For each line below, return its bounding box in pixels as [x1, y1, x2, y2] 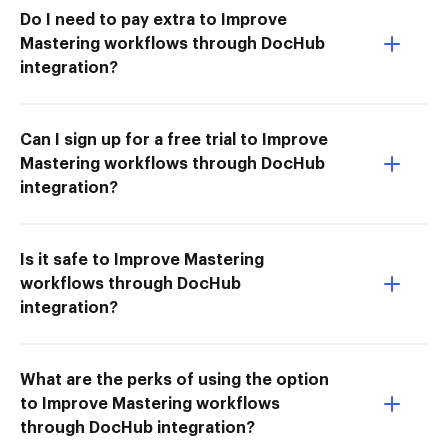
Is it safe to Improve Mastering [20, 251, 264, 268]
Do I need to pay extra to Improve [20, 11, 287, 28]
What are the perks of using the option [20, 371, 329, 388]
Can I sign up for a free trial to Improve [20, 131, 328, 148]
